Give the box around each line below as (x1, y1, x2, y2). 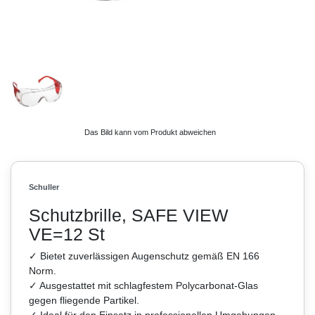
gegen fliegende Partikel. (29, 294, 139, 306)
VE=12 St (29, 224, 105, 244)
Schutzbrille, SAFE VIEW (29, 205, 229, 225)
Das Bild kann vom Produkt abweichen (84, 127, 216, 136)
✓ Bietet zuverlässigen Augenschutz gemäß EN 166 (29, 250, 259, 262)
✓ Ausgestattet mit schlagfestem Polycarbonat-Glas (29, 279, 258, 291)
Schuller (29, 182, 59, 191)
